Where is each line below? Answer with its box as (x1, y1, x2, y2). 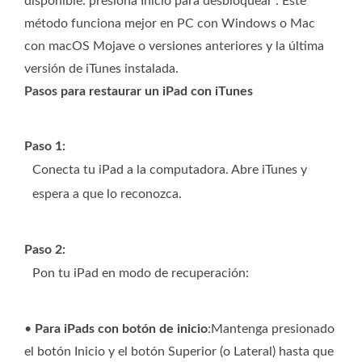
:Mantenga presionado (208, 322, 335, 336)
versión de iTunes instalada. (24, 62, 179, 76)
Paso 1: (24, 140, 65, 154)
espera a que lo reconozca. (32, 187, 182, 201)
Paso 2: (24, 243, 65, 257)
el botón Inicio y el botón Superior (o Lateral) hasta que (24, 345, 334, 359)
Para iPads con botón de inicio (35, 322, 208, 336)
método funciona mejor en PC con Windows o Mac (24, 17, 315, 31)
